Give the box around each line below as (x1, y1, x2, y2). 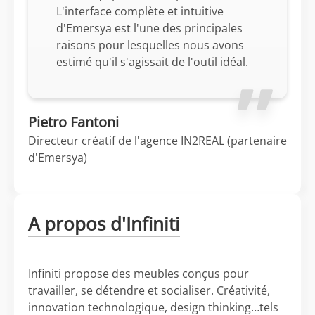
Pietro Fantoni (28, 112, 119, 131)
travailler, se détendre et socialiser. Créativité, (28, 283, 270, 298)
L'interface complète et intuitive (56, 4, 224, 19)
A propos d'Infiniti (28, 211, 180, 236)
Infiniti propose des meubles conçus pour (28, 266, 249, 281)
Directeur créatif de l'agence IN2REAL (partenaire (28, 133, 287, 148)
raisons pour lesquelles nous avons (56, 37, 244, 53)
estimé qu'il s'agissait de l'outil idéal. (56, 54, 248, 70)
